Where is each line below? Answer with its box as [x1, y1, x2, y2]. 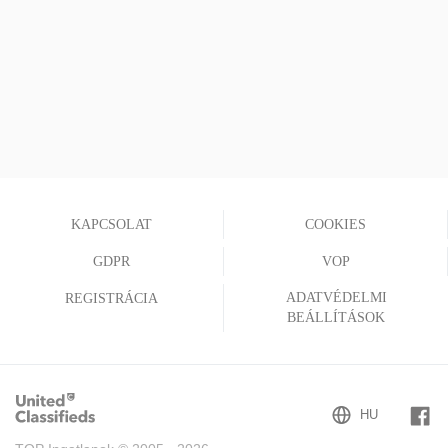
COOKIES [305, 217, 366, 233]
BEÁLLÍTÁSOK [287, 310, 385, 326]
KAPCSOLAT [71, 217, 152, 233]
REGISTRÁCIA [65, 291, 158, 307]
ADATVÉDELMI [285, 290, 387, 306]
